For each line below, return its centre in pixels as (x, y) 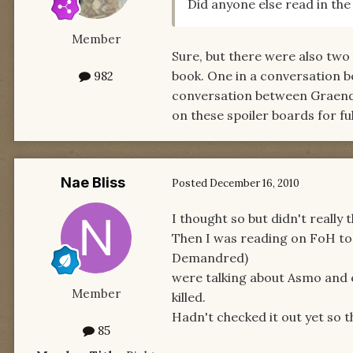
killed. (189, 297)
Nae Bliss (93, 182)
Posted (191, 184)
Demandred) (210, 257)
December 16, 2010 (255, 184)
